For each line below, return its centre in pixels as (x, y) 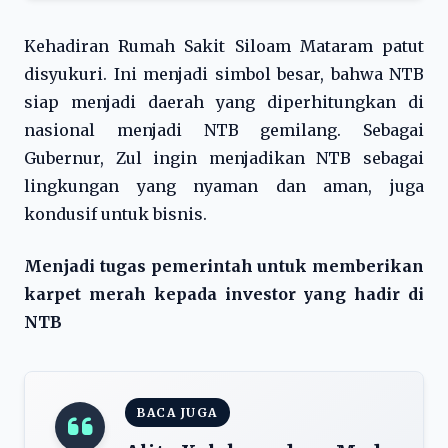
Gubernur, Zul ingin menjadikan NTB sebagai (224, 158)
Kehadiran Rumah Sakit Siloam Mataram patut (224, 46)
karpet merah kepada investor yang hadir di (224, 294)
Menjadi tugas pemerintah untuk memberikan (224, 266)
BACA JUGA (177, 412)
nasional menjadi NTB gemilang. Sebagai (224, 130)
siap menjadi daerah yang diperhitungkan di (224, 102)
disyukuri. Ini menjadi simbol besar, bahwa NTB (224, 74)
